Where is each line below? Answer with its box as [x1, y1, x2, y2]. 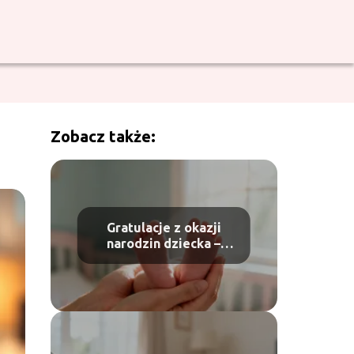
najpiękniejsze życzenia [91, 252, 236, 266]
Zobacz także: [50, 127, 156, 145]
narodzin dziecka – [107, 236, 221, 250]
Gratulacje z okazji [106, 220, 221, 235]
